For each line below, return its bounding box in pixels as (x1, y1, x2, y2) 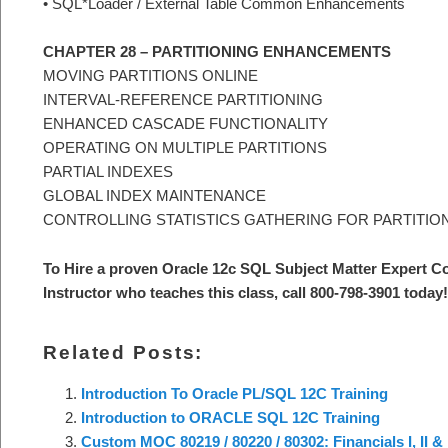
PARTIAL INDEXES (43, 163, 173, 181)
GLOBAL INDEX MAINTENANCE (43, 187, 266, 205)
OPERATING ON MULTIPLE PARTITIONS (43, 139, 327, 157)
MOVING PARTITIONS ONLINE (43, 67, 258, 85)
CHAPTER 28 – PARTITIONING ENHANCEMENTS (43, 43, 391, 61)
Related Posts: (43, 342, 204, 364)
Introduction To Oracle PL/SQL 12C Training (80, 385, 388, 403)
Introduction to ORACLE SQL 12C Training (80, 409, 380, 427)
